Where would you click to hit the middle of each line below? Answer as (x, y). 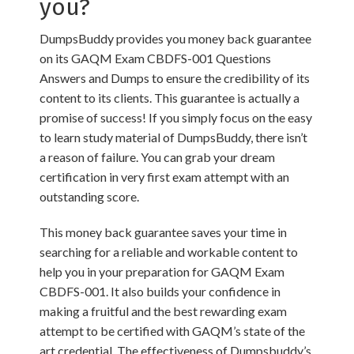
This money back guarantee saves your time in (163, 232)
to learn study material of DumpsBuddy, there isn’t (173, 137)
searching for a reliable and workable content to (169, 252)
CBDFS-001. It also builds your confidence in (160, 291)
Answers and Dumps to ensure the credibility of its (175, 78)
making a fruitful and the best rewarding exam (163, 311)
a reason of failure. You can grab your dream (157, 157)
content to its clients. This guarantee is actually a (169, 98)
